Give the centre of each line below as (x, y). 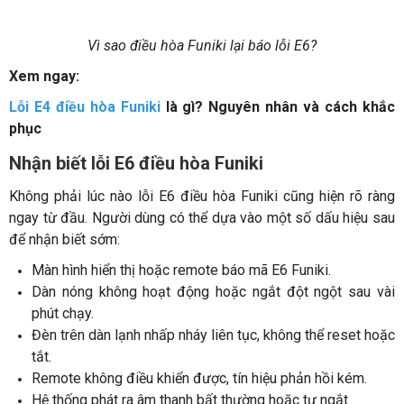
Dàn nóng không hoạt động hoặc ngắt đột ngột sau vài (213, 291)
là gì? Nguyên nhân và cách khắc (278, 106)
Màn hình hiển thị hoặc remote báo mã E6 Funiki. (181, 270)
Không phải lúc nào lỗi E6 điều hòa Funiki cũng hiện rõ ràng (202, 196)
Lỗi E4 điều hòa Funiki (85, 106)
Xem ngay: (44, 76)
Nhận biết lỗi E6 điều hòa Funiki (136, 163)
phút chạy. (63, 313)
